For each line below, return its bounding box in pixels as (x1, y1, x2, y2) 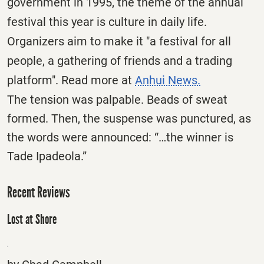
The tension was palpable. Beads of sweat (7, 93, 227, 107)
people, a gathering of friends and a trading (7, 54, 232, 68)
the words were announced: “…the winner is (7, 130, 233, 145)
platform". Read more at (7, 73, 135, 88)
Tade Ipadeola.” (7, 149, 87, 164)
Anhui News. (135, 73, 200, 88)
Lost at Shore (7, 211, 57, 228)
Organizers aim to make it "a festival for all (7, 34, 231, 49)
